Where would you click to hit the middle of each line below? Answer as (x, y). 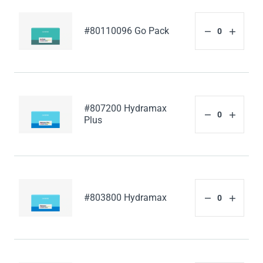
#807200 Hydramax (126, 109)
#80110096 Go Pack (127, 31)
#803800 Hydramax (126, 198)
